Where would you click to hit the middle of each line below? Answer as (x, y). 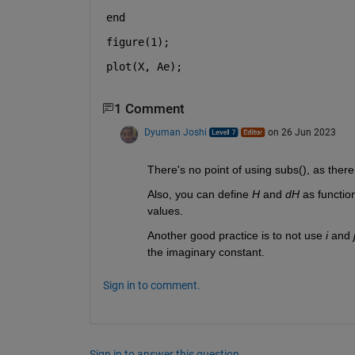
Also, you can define (199, 195)
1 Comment (149, 109)
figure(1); (137, 42)
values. (165, 211)
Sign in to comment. (151, 286)
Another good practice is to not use (236, 236)
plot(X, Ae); (144, 66)
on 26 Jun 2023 (302, 133)
